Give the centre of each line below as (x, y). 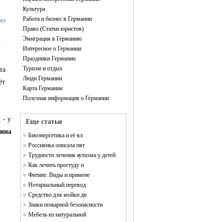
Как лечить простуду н (56, 165)
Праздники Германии (49, 58)
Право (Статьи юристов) (53, 29)
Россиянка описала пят (56, 145)
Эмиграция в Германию (52, 39)
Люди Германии (42, 78)
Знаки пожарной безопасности (65, 205)
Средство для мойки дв (57, 195)
